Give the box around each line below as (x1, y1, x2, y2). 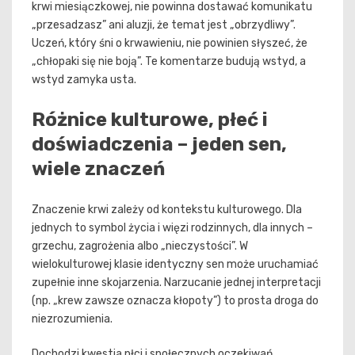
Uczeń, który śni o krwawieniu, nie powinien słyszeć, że (32, 36, 307, 51)
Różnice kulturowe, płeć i (32, 109, 268, 132)
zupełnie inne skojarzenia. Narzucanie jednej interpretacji (32, 276, 321, 290)
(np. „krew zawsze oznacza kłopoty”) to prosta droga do (32, 294, 319, 308)
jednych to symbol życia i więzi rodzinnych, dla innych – (32, 221, 313, 235)
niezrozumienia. (32, 312, 113, 326)
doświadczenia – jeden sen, (32, 133, 287, 156)
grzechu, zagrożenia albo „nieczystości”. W (32, 239, 248, 254)
